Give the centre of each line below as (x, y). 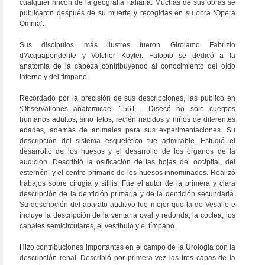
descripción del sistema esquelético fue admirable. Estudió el (127, 141)
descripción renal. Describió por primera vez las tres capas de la (127, 258)
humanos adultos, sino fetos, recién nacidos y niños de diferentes (127, 119)
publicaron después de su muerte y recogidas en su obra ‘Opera (127, 13)
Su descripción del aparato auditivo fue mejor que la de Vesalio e (127, 205)
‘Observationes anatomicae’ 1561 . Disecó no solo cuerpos (127, 109)
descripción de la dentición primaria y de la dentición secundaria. (127, 194)
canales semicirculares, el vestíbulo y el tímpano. (98, 226)
